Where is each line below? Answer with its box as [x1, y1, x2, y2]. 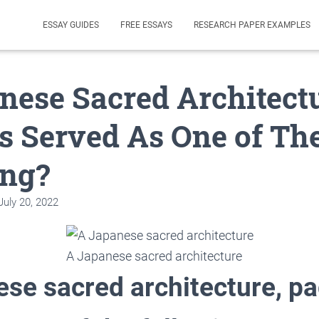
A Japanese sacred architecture [66, 249, 242, 263]
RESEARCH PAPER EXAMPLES [194, 20, 310, 30]
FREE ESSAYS [120, 20, 172, 30]
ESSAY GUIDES [43, 20, 99, 30]
